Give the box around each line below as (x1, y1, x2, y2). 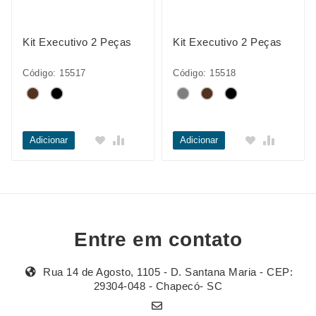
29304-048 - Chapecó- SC (93, 280, 223, 293)
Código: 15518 (173, 68, 236, 78)
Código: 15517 (23, 68, 86, 78)
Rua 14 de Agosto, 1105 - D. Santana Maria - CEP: (39, 266, 293, 279)
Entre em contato (74, 229, 242, 251)
